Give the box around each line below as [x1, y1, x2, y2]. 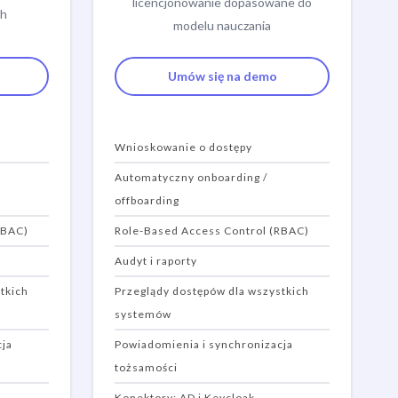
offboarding [115, 194, 179, 207]
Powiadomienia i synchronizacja [115, 338, 293, 351]
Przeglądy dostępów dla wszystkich [115, 284, 309, 298]
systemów [115, 307, 171, 321]
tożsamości [115, 361, 178, 374]
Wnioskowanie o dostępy [115, 140, 252, 154]
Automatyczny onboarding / [115, 171, 267, 184]
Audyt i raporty [115, 254, 197, 267]
